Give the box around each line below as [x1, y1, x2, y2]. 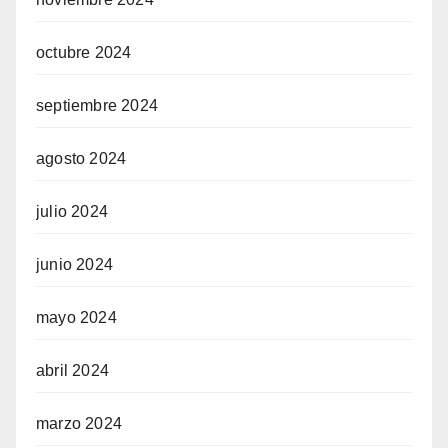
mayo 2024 [36, 309, 117, 327]
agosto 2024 [36, 150, 127, 168]
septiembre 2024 [36, 97, 158, 115]
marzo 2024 [36, 415, 122, 433]
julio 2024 [36, 203, 108, 221]
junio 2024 [36, 256, 113, 274]
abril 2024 [36, 362, 109, 380]
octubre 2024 [36, 44, 132, 62]
